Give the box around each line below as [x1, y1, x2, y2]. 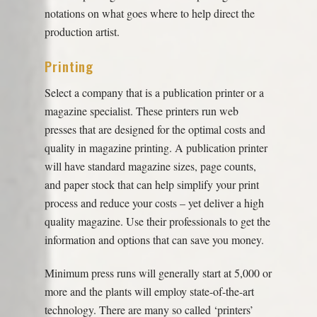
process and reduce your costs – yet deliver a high [44, 195, 264, 211]
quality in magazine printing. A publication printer [44, 140, 267, 156]
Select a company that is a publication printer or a [44, 85, 264, 100]
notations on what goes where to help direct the [44, 5, 255, 21]
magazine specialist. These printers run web [44, 103, 238, 119]
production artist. [44, 23, 120, 39]
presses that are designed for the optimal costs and [44, 122, 265, 137]
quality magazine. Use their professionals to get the [44, 214, 270, 229]
